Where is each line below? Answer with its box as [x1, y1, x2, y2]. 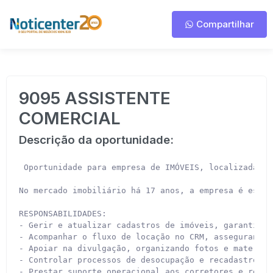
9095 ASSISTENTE [19, 88, 171, 108]
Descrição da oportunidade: [19, 133, 174, 147]
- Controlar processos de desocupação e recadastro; [19, 255, 263, 264]
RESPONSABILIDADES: [19, 209, 107, 218]
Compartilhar [194, 18, 254, 30]
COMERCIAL [19, 108, 121, 129]
